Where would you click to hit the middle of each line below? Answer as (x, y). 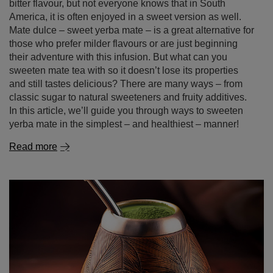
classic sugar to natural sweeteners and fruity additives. (128, 58)
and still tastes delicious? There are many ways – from (126, 45)
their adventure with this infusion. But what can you (118, 18)
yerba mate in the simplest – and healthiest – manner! (124, 85)
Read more (33, 108)
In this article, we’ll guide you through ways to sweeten (126, 72)
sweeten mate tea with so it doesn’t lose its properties (124, 31)
